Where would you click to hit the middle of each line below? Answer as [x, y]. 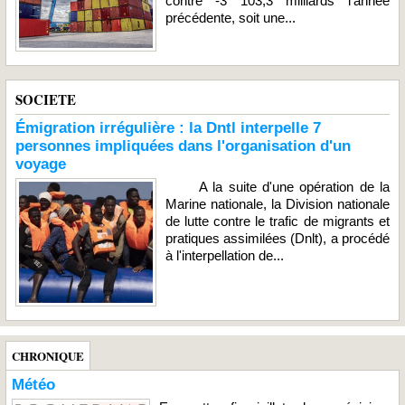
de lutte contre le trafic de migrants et [277, 221]
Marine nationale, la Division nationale [277, 203]
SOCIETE [46, 99]
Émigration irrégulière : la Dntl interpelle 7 [168, 127]
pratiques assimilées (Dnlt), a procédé [277, 238]
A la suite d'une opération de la [277, 186]
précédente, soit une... [230, 18]
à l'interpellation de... [224, 255]
